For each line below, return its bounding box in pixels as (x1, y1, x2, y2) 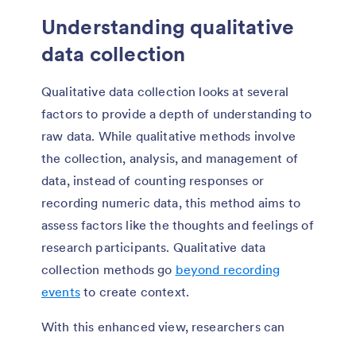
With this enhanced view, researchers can (41, 319, 285, 335)
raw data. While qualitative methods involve (41, 128, 296, 145)
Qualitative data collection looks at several (41, 83, 289, 100)
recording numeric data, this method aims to (41, 195, 300, 211)
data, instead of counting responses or (41, 172, 265, 189)
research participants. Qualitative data (41, 239, 266, 256)
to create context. (79, 284, 190, 300)
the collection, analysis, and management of (41, 150, 298, 167)
